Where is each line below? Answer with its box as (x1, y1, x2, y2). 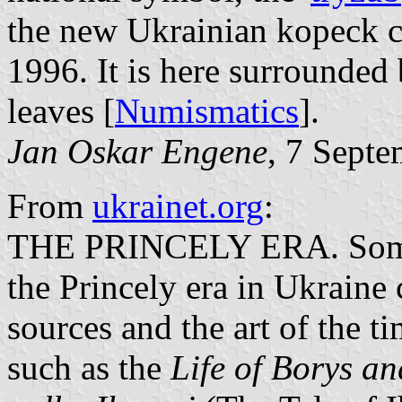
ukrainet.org (92, 186, 264, 225)
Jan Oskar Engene (7, 131, 267, 170)
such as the (7, 347, 170, 387)
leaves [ (7, 91, 115, 130)
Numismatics (115, 91, 299, 130)
